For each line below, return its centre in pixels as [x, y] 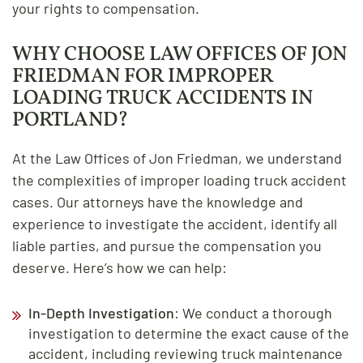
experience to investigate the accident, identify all [175, 223]
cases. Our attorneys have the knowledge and [158, 201]
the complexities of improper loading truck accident [179, 179]
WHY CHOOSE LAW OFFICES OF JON [179, 54]
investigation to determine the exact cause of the [189, 333]
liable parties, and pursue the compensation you [167, 245]
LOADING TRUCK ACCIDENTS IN [162, 98]
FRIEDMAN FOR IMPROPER [143, 76]
